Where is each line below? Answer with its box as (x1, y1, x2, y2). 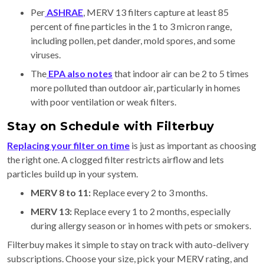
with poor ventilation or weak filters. (31, 96, 176, 108)
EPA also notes (47, 68, 113, 80)
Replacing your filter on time (7, 140, 130, 151)
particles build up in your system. (7, 168, 138, 180)
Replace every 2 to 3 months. (91, 187, 207, 199)
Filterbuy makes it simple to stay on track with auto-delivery (7, 239, 249, 250)
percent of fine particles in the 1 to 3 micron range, (31, 21, 232, 32)
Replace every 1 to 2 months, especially (72, 206, 230, 217)
